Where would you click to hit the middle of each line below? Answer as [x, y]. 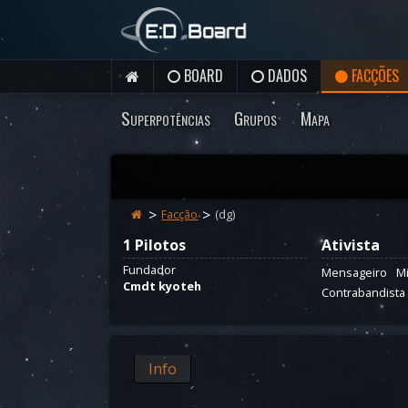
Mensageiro [354, 272]
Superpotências [166, 118]
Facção [180, 214]
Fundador [149, 270]
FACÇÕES [373, 76]
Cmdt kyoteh [162, 286]
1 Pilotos [154, 245]
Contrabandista [363, 292]
